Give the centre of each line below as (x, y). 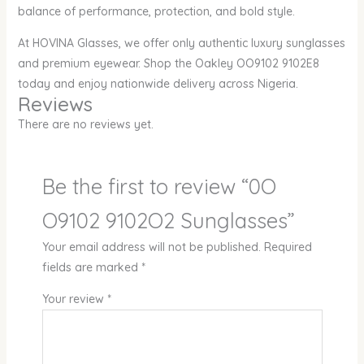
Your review (74, 299)
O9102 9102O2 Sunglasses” (168, 221)
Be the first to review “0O (159, 186)
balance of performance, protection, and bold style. (156, 12)
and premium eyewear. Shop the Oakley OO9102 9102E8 (168, 64)
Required (288, 247)
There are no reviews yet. (85, 125)
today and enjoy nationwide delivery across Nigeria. (158, 84)
